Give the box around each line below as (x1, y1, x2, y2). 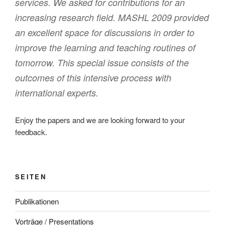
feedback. (15, 127, 47, 138)
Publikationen (15, 195, 59, 206)
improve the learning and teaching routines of (15, 41, 195, 54)
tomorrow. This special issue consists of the (15, 56, 189, 69)
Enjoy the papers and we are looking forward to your (15, 115, 185, 126)
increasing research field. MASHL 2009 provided (15, 11, 209, 24)
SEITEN (15, 171, 47, 181)
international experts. (15, 86, 98, 99)
